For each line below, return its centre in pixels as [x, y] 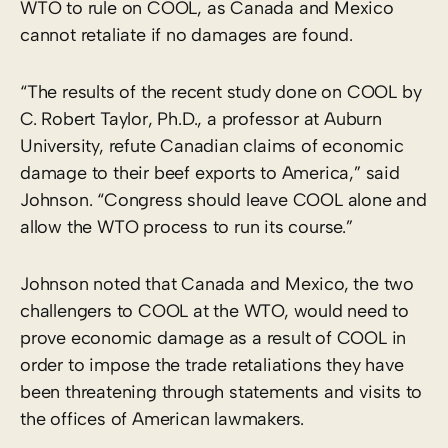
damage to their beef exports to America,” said [210, 172]
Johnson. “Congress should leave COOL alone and [223, 199]
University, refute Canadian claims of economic [212, 145]
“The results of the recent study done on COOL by [221, 91]
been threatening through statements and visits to [221, 391]
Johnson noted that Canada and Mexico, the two [217, 283]
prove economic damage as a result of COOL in [213, 337]
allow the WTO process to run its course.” [186, 226]
